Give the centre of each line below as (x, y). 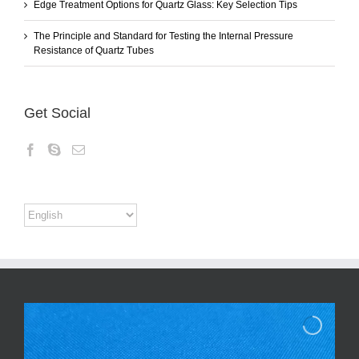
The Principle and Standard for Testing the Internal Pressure (163, 36)
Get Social (57, 113)
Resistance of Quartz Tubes (94, 51)
